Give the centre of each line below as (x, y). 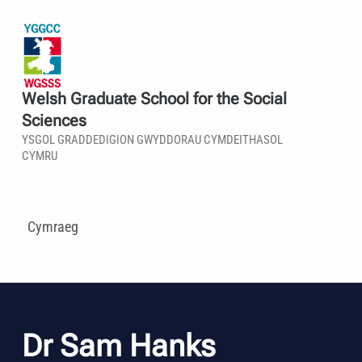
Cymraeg (53, 226)
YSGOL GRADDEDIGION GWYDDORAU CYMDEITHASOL (152, 140)
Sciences (54, 121)
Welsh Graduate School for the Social (154, 99)
